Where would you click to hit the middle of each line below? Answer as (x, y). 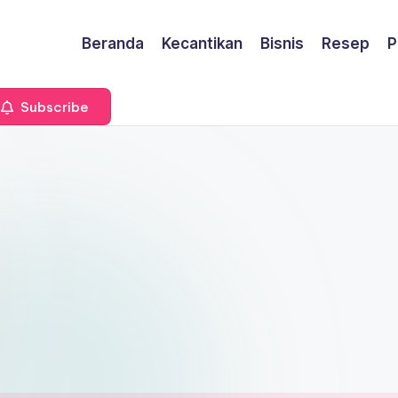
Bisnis (283, 44)
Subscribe (53, 107)
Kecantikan (203, 44)
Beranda (113, 44)
